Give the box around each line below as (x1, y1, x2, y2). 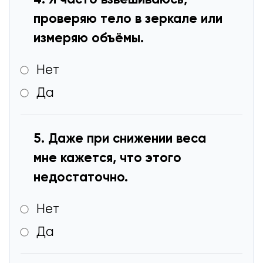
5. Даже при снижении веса (33, 132, 207, 146)
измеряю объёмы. (33, 32, 144, 45)
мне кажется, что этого (33, 151, 182, 165)
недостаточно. (33, 171, 129, 184)
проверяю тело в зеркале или (33, 12, 223, 26)
